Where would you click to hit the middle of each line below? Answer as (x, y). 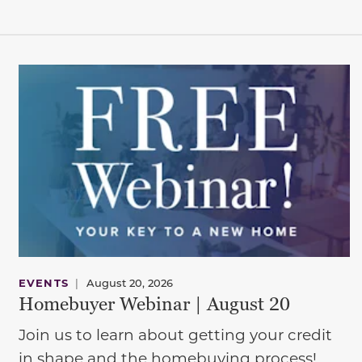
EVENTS (44, 282)
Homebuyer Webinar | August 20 (154, 304)
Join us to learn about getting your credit (175, 334)
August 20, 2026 (129, 282)
